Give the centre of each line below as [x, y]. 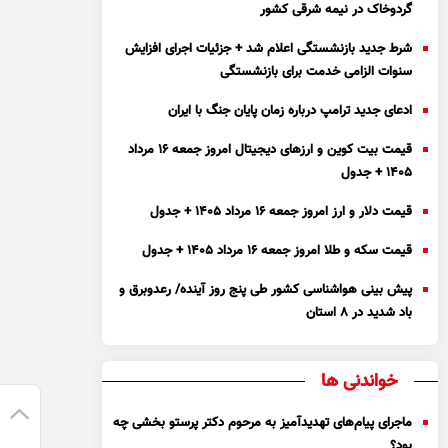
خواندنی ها [360, 382]
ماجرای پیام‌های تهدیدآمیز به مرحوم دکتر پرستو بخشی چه [263, 423]
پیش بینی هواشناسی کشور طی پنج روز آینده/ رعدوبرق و [266, 290]
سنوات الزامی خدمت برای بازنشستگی [316, 72]
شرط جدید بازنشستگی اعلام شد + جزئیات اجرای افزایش [269, 49]
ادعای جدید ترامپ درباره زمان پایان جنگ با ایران [290, 111]
